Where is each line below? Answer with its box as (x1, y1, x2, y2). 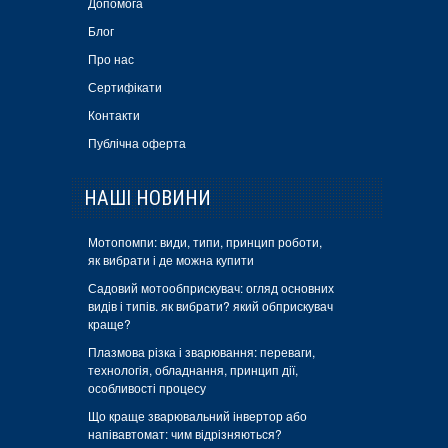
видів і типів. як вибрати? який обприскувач (87, 297, 333, 315)
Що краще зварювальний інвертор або (87, 407, 307, 425)
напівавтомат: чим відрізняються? (87, 425, 282, 443)
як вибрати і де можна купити (87, 251, 254, 269)
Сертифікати (87, 78, 162, 96)
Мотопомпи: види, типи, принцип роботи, (87, 233, 322, 251)
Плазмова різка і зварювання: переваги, (87, 343, 315, 361)
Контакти (87, 106, 140, 124)
